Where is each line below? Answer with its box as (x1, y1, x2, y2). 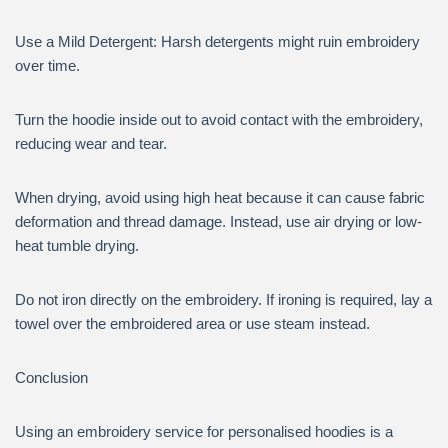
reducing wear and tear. (15, 135, 167, 152)
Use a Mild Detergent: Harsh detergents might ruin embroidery (15, 33, 420, 50)
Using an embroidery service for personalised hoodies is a (15, 423, 393, 440)
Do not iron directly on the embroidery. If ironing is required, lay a (15, 291, 432, 308)
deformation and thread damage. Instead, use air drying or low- (15, 213, 422, 230)
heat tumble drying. (15, 237, 139, 254)
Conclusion (15, 369, 88, 386)
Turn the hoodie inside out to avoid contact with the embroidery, (15, 111, 423, 128)
